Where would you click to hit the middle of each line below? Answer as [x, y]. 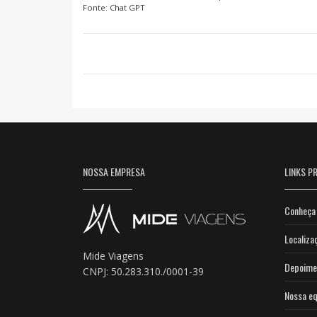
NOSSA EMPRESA [114, 171]
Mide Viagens [113, 255]
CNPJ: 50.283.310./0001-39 [143, 271]
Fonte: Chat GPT [114, 7]
